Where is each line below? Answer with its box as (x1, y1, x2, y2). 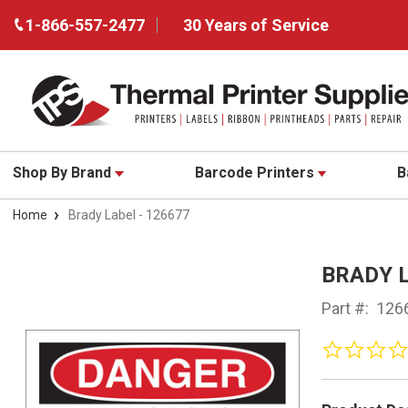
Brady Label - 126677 (68, 208, 189, 223)
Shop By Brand (13, 164, 115, 182)
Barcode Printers (194, 164, 318, 182)
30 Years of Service (183, 15, 329, 35)
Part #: (321, 299, 369, 319)
